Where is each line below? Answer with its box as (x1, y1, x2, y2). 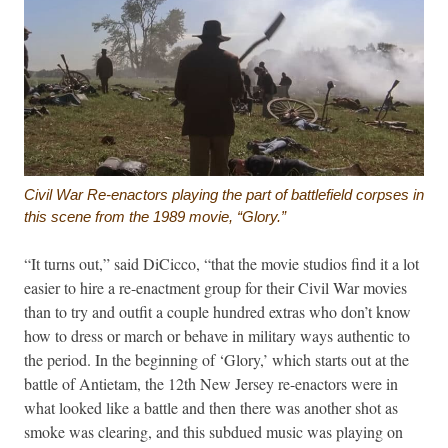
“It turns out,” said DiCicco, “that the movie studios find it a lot (24, 252, 419, 274)
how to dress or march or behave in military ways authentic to (24, 324, 410, 346)
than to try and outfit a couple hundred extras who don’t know (24, 300, 411, 322)
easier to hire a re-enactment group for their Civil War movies (24, 276, 407, 298)
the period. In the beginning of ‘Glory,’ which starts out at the (24, 348, 409, 370)
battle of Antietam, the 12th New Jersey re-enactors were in (24, 372, 398, 394)
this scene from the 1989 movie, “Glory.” (24, 207, 286, 225)
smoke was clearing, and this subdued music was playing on (24, 420, 403, 442)
